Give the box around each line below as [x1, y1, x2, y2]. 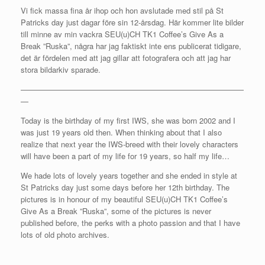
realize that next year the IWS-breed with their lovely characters [21, 138, 238, 150]
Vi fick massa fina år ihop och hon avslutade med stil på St [21, 5, 224, 16]
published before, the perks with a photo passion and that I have [21, 217, 240, 228]
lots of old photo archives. [21, 229, 109, 240]
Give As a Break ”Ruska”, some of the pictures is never [21, 205, 211, 216]
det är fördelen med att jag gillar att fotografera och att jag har [21, 52, 231, 63]
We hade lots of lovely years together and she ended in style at [21, 170, 237, 181]
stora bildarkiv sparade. [21, 64, 101, 75]
